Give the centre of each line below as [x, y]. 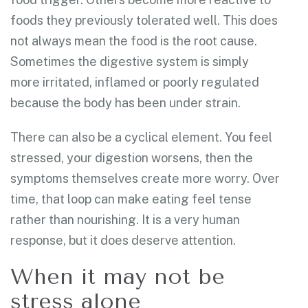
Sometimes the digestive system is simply [130, 61]
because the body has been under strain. [125, 102]
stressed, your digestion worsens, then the [132, 157]
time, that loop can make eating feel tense [131, 199]
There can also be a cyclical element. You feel [141, 137]
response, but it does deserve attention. [123, 240]
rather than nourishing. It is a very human [125, 219]
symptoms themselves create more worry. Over [145, 178]
